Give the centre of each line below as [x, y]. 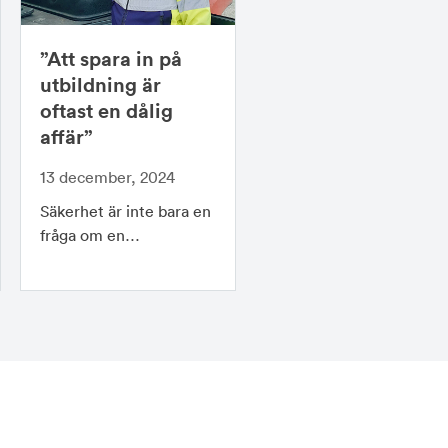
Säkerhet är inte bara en [125, 211]
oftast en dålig [106, 111]
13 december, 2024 [107, 177]
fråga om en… [89, 235]
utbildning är [100, 85]
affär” [66, 137]
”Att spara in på [110, 59]
